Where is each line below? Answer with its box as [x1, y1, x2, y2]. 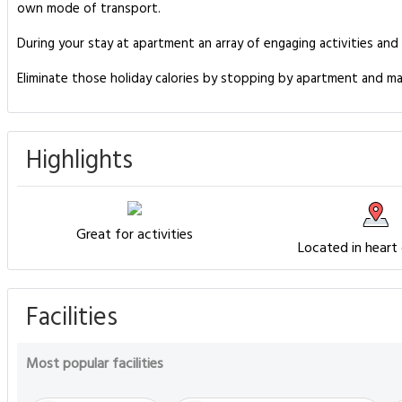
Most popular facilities [26, 353, 163, 376]
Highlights [26, 141, 133, 181]
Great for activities [75, 223, 193, 247]
